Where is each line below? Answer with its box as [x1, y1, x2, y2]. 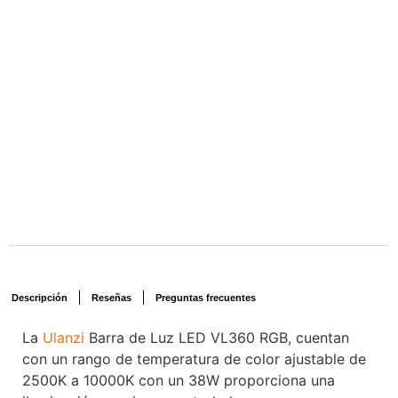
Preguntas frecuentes [155, 292, 256, 304]
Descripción [12, 292, 68, 304]
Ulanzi [43, 329, 84, 347]
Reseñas [92, 292, 131, 304]
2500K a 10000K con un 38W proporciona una [22, 371, 335, 390]
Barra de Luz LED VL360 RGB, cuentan [84, 329, 349, 347]
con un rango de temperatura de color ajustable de [22, 350, 366, 369]
